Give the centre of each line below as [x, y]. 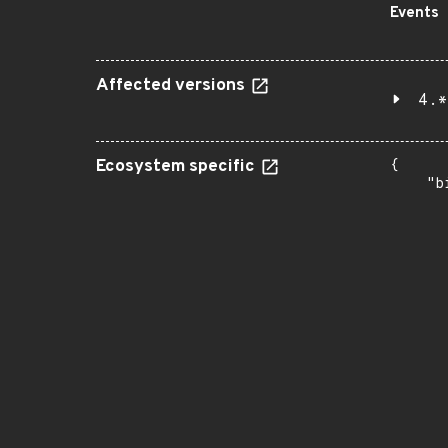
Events [414, 13]
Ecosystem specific [177, 167]
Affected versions [172, 86]
